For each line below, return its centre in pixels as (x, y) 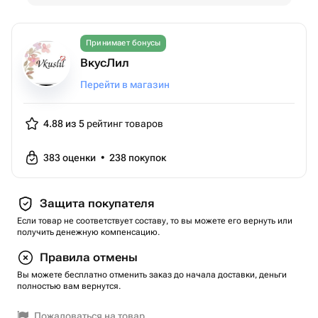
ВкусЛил (105, 63)
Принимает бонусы (124, 43)
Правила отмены (89, 257)
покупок (147, 158)
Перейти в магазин (125, 84)
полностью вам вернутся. (69, 286)
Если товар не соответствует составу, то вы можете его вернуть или (155, 221)
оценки (80, 158)
